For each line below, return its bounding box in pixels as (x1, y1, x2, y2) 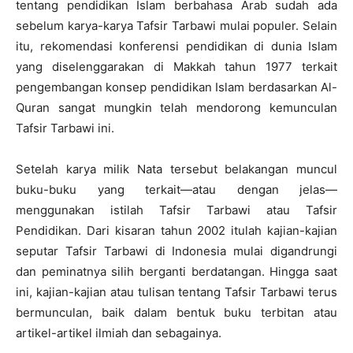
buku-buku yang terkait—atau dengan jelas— (16, 182, 337, 198)
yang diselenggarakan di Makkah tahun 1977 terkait (16, 59, 337, 75)
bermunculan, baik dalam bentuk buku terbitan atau (16, 305, 337, 321)
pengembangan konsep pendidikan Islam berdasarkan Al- (16, 80, 337, 95)
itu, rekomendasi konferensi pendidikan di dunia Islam (16, 39, 337, 54)
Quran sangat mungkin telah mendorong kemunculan (16, 100, 337, 116)
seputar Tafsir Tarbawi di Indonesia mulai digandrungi (16, 243, 337, 259)
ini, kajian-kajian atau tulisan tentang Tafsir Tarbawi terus (16, 284, 337, 300)
